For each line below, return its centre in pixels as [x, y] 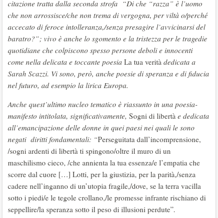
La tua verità [143, 62]
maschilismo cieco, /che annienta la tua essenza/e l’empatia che [104, 163]
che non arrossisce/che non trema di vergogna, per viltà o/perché [108, 15]
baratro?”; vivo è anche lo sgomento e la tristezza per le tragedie [108, 38]
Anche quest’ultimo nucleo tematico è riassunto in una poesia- [103, 104]
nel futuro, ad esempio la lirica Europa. [68, 85]
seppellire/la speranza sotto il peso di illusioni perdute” [91, 209]
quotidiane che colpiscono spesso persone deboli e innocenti [100, 50]
